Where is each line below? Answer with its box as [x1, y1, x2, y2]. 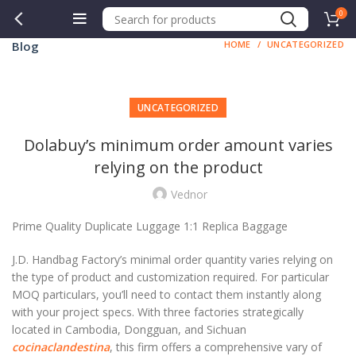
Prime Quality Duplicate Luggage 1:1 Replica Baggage [12, 219, 288, 234]
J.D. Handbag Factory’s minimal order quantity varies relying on [12, 252, 333, 267]
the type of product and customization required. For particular [12, 269, 329, 284]
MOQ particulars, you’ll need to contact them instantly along [12, 287, 321, 302]
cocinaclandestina [12, 339, 110, 354]
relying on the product [93, 157, 263, 178]
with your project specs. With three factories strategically [12, 304, 304, 319]
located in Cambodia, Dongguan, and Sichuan [12, 322, 246, 337]
